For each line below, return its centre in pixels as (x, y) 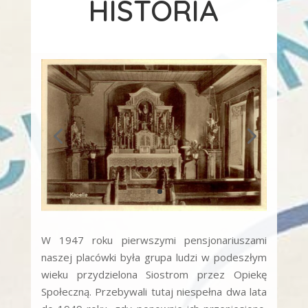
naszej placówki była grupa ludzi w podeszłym (154, 257)
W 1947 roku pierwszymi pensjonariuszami (154, 240)
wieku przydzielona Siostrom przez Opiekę (154, 274)
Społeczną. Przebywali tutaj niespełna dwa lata (154, 291)
